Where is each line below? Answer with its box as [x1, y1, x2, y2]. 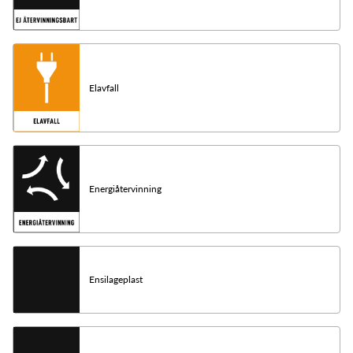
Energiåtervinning [89, 182, 162, 195]
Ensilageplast [89, 273, 143, 286]
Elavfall [89, 81, 119, 94]
